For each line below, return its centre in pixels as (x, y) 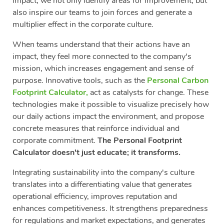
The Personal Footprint (140, 141)
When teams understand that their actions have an (101, 45)
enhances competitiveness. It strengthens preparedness (110, 209)
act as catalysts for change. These (148, 93)
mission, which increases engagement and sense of (103, 69)
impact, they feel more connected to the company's (102, 57)
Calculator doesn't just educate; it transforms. (96, 153)
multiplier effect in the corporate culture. (83, 25)
